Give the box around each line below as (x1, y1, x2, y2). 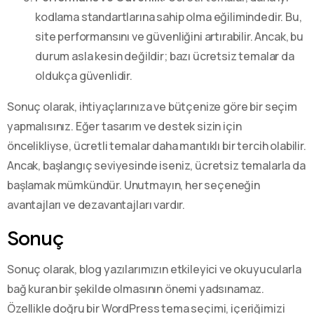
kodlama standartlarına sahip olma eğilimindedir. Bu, (35, 8, 302, 25)
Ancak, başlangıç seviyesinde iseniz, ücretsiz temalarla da (7, 157, 306, 173)
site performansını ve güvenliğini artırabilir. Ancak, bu (35, 28, 304, 44)
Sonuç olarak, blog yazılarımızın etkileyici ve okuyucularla (7, 261, 301, 277)
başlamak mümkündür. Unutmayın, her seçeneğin (7, 177, 260, 193)
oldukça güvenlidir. (35, 67, 132, 83)
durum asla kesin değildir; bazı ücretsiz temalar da (35, 48, 294, 64)
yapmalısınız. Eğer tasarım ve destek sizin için (7, 118, 242, 134)
